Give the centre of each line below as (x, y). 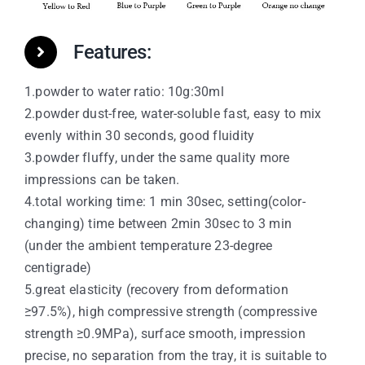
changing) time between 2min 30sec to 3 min (158, 224)
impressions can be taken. (101, 180)
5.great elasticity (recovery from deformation (156, 290)
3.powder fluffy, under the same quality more (157, 158)
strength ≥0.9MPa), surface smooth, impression (165, 334)
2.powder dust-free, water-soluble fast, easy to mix (173, 114)
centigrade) (58, 268)
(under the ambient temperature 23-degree (148, 246)
